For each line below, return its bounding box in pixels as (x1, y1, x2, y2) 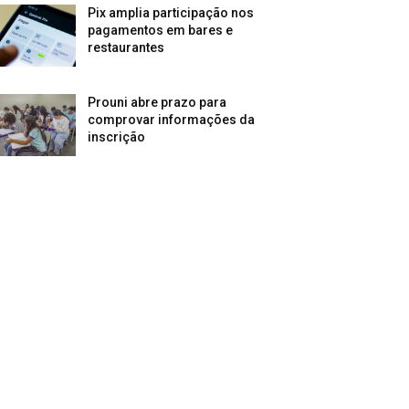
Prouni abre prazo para (88, 95, 227, 110)
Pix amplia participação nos (88, 5, 255, 21)
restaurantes (88, 40, 165, 56)
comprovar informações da (88, 112, 256, 128)
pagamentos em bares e (88, 23, 234, 38)
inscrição (88, 130, 146, 145)
